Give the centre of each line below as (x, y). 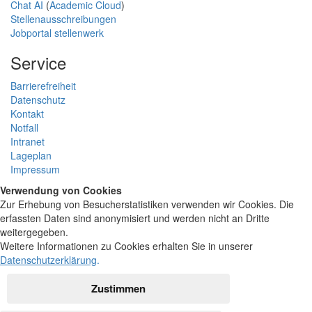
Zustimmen (118, 288)
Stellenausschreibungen (63, 18)
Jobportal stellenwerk (57, 32)
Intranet (28, 141)
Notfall (24, 127)
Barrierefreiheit (43, 85)
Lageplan (31, 155)
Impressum (35, 169)
